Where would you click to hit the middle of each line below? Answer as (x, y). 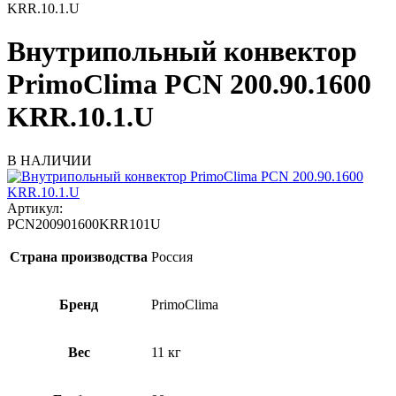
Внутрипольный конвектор (182, 52)
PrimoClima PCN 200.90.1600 (189, 84)
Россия (172, 256)
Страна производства (79, 256)
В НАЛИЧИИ (49, 160)
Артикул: (35, 208)
